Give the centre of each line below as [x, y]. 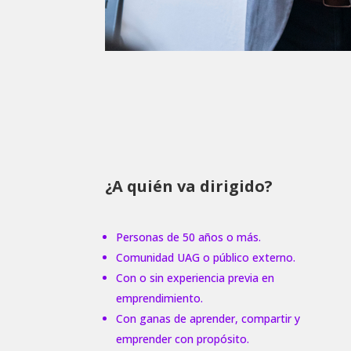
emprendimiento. [160, 298]
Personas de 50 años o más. [189, 237]
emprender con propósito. [183, 338]
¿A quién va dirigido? [189, 186]
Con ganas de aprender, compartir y [208, 318]
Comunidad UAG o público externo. [206, 257]
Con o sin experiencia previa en [195, 277]
